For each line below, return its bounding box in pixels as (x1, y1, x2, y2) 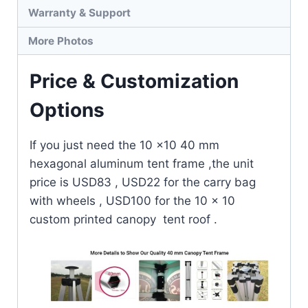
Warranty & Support (28, 6, 131, 20)
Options (30, 98, 104, 122)
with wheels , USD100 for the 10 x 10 (30, 194, 235, 208)
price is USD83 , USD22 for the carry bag (30, 175, 256, 190)
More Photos (28, 34, 94, 47)
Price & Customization (30, 69, 239, 93)
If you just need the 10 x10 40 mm (30, 138, 219, 153)
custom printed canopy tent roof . (30, 212, 217, 227)
